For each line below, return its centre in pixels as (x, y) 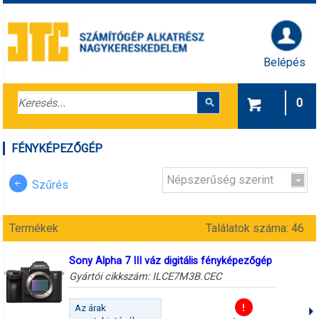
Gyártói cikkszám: (110, 276)
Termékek (34, 229)
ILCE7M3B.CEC (187, 276)
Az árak (91, 308)
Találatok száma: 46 (257, 229)
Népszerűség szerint (220, 180)
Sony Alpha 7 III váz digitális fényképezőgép (170, 261)
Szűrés (50, 184)
